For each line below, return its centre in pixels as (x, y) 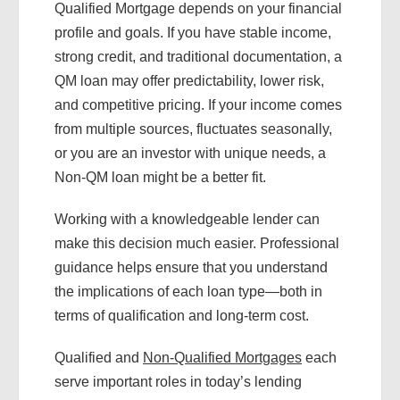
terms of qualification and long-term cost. (182, 316)
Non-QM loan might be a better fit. (160, 177)
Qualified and (99, 358)
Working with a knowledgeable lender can (187, 219)
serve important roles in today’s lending (178, 382)
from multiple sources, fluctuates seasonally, (193, 129)
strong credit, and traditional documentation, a (198, 57)
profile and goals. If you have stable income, (193, 33)
